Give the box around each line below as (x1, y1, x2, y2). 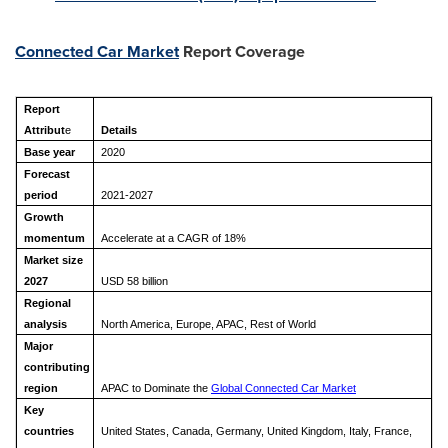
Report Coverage (179, 40, 305, 63)
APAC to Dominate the (100, 382, 211, 394)
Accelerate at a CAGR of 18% (100, 232, 246, 244)
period (23, 189, 58, 201)
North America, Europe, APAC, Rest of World (100, 318, 316, 330)
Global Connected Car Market (210, 382, 356, 394)
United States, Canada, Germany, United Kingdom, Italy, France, (100, 425, 412, 437)
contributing (23, 361, 90, 373)
